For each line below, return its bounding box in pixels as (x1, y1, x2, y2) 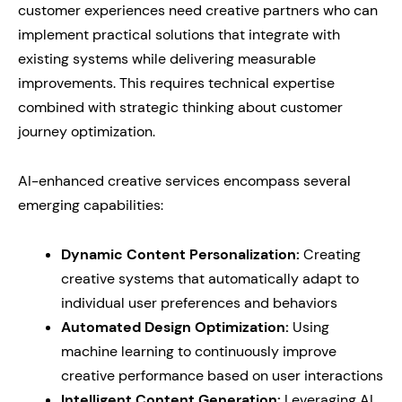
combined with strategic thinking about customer (18, 98, 343, 117)
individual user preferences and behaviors (61, 293, 337, 312)
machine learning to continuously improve (61, 342, 336, 361)
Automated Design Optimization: (61, 318, 289, 336)
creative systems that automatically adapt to (61, 269, 359, 288)
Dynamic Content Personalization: (61, 245, 300, 264)
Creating (300, 245, 361, 264)
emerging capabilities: (18, 196, 163, 214)
